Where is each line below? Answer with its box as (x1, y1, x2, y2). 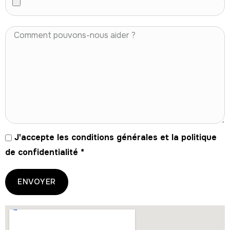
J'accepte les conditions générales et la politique (14, 132, 217, 143)
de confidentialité (5, 147, 81, 158)
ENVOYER (17, 177, 56, 187)
